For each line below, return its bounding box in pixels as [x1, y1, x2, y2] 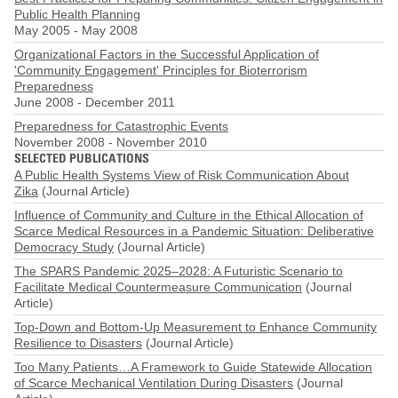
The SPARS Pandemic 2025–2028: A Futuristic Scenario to [14, 264, 343, 279]
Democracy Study [14, 240, 114, 255]
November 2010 [116, 134, 207, 149]
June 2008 [14, 94, 74, 109]
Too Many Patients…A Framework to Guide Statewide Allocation [14, 360, 372, 375]
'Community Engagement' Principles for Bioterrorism [14, 62, 307, 77]
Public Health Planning [14, 6, 140, 21]
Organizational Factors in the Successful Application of [14, 46, 319, 61]
